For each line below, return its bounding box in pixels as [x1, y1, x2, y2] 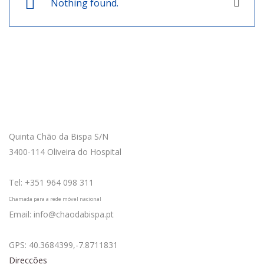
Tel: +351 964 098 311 [9, 177, 94, 189]
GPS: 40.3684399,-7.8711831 [9, 239, 118, 251]
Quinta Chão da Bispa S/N [9, 131, 108, 143]
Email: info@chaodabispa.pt [9, 209, 114, 220]
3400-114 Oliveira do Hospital [9, 146, 121, 158]
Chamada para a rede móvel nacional [9, 195, 101, 203]
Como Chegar [9, 103, 97, 123]
